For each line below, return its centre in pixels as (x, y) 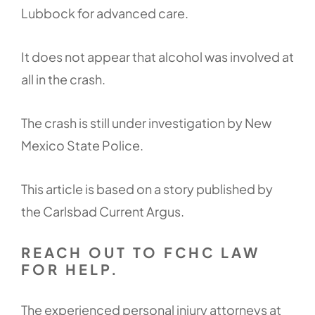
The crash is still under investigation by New (146, 123)
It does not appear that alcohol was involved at (157, 57)
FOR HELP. (70, 269)
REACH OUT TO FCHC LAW (141, 252)
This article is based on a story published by (147, 189)
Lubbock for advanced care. (105, 13)
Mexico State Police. (82, 145)
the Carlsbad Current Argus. (103, 211)
